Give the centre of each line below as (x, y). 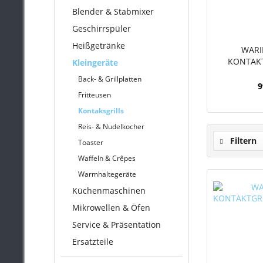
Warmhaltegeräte (107, 174)
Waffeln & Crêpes (107, 158)
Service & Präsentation (117, 225)
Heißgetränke (99, 45)
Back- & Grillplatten (110, 79)
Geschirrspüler (102, 28)
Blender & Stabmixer (113, 11)
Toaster (91, 142)
